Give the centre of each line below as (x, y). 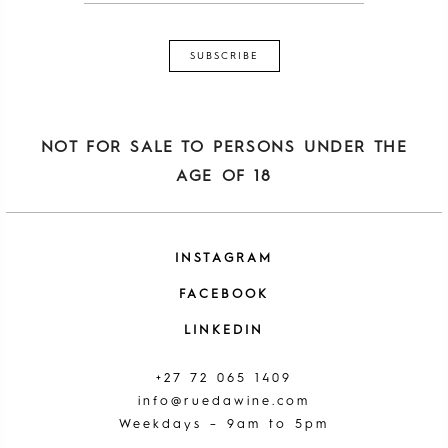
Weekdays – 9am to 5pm (224, 425)
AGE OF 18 (224, 177)
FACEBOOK (224, 295)
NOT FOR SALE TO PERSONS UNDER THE (224, 148)
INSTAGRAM (224, 259)
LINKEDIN (224, 330)
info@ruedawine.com (224, 402)
